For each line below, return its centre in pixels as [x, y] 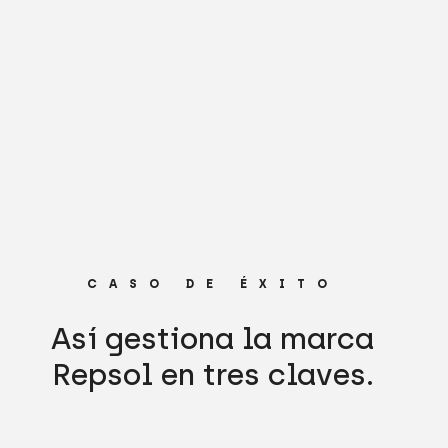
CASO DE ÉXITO [212, 284]
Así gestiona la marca [213, 339]
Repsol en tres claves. [212, 375]
